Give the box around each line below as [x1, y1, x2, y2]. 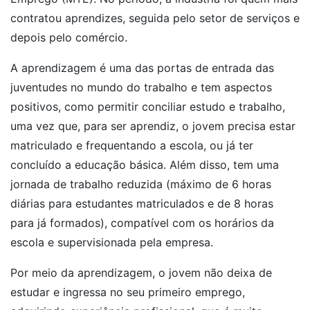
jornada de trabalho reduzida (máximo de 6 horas [10, 177, 271, 191]
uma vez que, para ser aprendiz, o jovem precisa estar [10, 119, 295, 133]
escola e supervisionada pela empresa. [10, 235, 213, 249]
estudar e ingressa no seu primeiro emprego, [10, 285, 245, 299]
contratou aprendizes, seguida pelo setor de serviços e [10, 11, 300, 25]
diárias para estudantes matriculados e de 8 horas [10, 197, 273, 210]
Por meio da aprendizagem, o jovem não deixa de [10, 266, 272, 280]
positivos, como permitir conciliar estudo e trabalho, [10, 100, 285, 113]
